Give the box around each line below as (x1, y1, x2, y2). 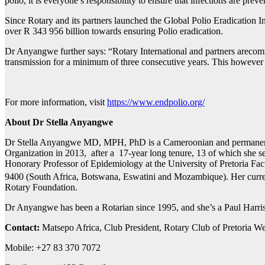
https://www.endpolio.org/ (107, 96, 205, 107)
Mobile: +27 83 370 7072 (5, 243, 101, 253)
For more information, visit (5, 96, 107, 107)
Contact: (5, 222, 42, 233)
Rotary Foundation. (5, 182, 80, 193)
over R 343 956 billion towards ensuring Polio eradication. (5, 25, 225, 36)
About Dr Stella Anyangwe (5, 117, 113, 127)
